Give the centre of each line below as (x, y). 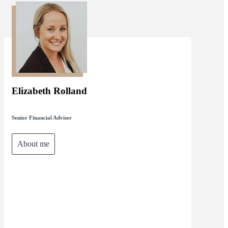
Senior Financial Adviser (41, 117)
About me (33, 144)
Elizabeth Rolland (49, 91)
